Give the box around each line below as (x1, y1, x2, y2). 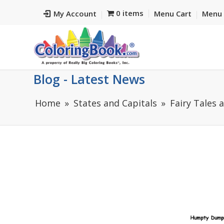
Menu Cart (153, 8, 191, 18)
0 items (115, 8, 143, 18)
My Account (53, 8, 96, 18)
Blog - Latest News (33, 70, 145, 87)
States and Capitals (73, 97, 157, 109)
